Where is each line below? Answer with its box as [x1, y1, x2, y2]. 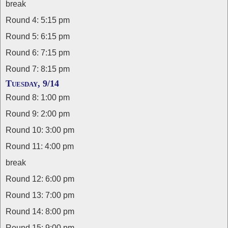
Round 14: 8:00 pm [6, 207, 74, 216]
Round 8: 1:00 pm [6, 93, 70, 102]
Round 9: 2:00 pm [6, 109, 70, 118]
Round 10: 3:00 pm [6, 126, 74, 134]
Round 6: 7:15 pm [6, 48, 70, 57]
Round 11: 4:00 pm [6, 142, 74, 151]
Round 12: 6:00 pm [6, 175, 74, 183]
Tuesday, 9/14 [6, 78, 59, 89]
